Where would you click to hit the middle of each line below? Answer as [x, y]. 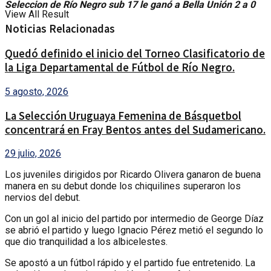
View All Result [37, 14]
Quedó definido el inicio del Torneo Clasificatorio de [135, 54]
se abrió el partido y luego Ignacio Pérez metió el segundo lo [134, 230]
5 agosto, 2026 [37, 92]
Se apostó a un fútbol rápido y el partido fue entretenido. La [130, 263]
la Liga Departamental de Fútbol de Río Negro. [120, 68]
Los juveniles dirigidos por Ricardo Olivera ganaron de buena [133, 175]
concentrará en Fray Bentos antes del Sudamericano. [135, 129]
